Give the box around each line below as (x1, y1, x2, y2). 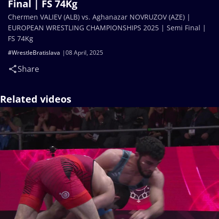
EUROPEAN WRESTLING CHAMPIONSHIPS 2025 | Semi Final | (8, 23, 206, 32)
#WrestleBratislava (8, 48, 60, 57)
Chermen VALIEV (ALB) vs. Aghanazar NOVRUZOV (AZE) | (8, 12, 191, 22)
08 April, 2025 (66, 48, 103, 57)
